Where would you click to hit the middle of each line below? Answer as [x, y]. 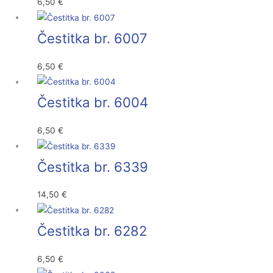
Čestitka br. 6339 [93, 166]
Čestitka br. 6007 [93, 38]
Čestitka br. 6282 [92, 231]
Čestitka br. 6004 [93, 102]
